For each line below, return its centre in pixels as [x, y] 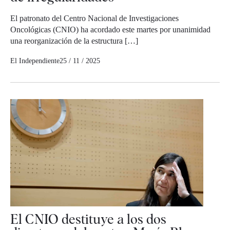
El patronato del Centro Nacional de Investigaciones [94, 18]
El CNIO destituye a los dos [88, 219]
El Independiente [35, 61]
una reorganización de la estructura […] [74, 41]
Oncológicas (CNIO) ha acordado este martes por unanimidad [110, 29]
